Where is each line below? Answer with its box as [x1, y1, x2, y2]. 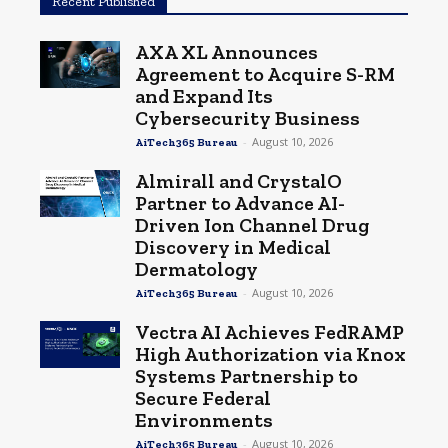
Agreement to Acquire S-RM [135, 61, 395, 86]
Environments [135, 407, 273, 432]
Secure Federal [135, 385, 271, 410]
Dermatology [135, 256, 258, 281]
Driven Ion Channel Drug [135, 212, 369, 237]
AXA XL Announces [135, 39, 318, 64]
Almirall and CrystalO [135, 168, 342, 193]
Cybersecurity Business [135, 105, 360, 130]
